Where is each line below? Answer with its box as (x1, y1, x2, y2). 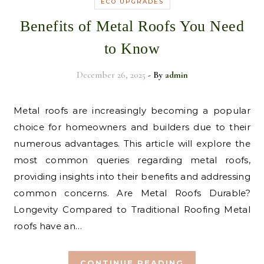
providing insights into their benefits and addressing (14, 171, 250, 182)
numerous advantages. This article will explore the (14, 138, 250, 149)
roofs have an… (14, 220, 82, 232)
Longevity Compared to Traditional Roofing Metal (14, 204, 250, 215)
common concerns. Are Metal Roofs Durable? (14, 187, 250, 199)
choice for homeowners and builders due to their (14, 121, 250, 133)
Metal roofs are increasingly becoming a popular (14, 105, 23, 116)
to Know (104, 40, 160, 57)
